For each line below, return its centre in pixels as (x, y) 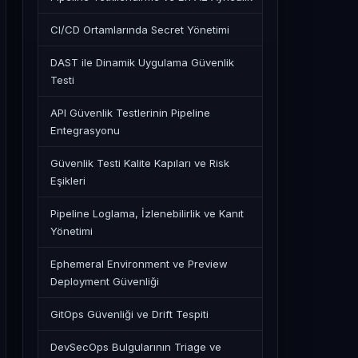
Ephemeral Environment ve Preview (139, 264)
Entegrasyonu (85, 130)
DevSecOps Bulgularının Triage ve (136, 347)
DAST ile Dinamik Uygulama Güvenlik (142, 62)
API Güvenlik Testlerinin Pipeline (130, 113)
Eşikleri (68, 181)
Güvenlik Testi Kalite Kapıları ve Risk (140, 163)
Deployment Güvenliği (105, 281)
